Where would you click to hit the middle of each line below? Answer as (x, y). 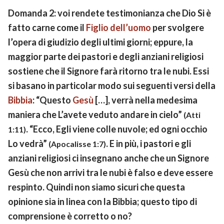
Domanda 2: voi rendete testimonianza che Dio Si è (109, 13)
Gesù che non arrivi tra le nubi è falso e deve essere (110, 172)
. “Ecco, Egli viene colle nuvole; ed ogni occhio (117, 129)
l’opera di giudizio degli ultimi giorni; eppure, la (100, 42)
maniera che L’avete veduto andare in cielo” (96, 114)
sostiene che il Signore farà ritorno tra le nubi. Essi (108, 71)
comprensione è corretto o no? (70, 216)
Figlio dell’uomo (118, 27)
